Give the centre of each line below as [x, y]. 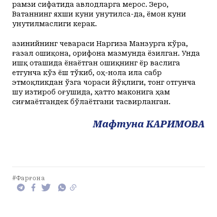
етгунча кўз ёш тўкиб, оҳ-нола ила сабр [87, 72]
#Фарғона [28, 178]
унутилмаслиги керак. [54, 23]
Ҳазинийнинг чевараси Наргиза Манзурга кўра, [100, 43]
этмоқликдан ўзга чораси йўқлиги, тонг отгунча [104, 82]
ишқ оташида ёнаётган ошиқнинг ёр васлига [96, 63]
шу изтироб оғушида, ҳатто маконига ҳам [91, 92]
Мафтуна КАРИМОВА [149, 124]
